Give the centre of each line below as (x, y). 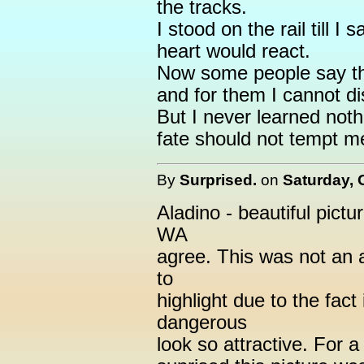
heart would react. (234, 51)
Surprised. (218, 180)
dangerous (202, 323)
